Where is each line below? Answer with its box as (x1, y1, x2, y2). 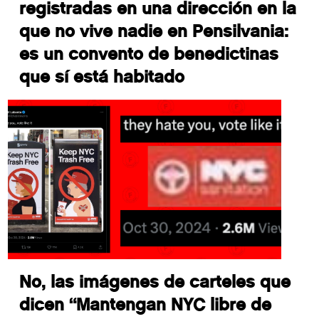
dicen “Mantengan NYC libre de (19, 294, 272, 315)
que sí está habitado (19, 66, 185, 88)
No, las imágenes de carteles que (19, 271, 291, 293)
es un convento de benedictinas (19, 43, 279, 65)
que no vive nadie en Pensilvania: (19, 21, 289, 42)
